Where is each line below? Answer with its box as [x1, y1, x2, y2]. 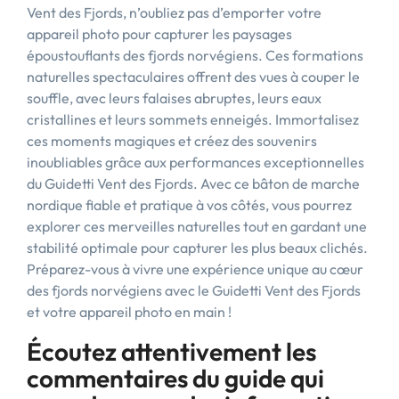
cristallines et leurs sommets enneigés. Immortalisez [27, 110, 359, 128]
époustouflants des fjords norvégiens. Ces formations [27, 46, 363, 64]
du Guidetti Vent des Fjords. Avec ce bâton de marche [27, 175, 360, 192]
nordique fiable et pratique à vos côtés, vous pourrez [27, 196, 352, 214]
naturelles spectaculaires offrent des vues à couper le [27, 68, 360, 85]
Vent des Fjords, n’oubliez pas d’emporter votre [27, 4, 322, 21]
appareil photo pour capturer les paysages [27, 25, 292, 43]
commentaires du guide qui [27, 362, 324, 394]
